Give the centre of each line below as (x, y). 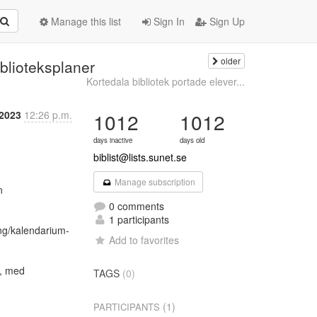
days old (192, 140)
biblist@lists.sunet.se (140, 157)
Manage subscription (154, 181)
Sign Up (226, 21)
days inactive (113, 140)
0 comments (136, 206)
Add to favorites (144, 240)
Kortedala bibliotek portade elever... (165, 81)
